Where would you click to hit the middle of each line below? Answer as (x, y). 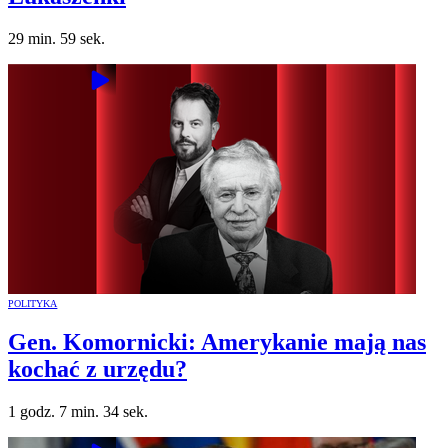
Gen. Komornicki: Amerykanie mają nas (217, 342)
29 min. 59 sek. (56, 38)
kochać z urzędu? (97, 369)
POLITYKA (33, 303)
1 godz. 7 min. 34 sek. (78, 412)
